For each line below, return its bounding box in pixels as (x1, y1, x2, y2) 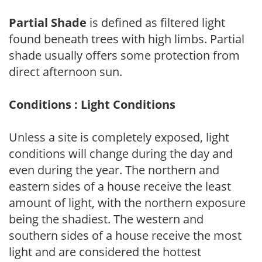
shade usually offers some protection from (9, 47, 240, 63)
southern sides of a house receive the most (9, 227, 242, 243)
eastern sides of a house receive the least (9, 178, 231, 194)
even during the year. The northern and (9, 161, 219, 178)
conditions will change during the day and (9, 145, 233, 161)
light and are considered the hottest (9, 243, 201, 260)
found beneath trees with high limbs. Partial (9, 30, 244, 47)
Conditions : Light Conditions (9, 96, 175, 112)
